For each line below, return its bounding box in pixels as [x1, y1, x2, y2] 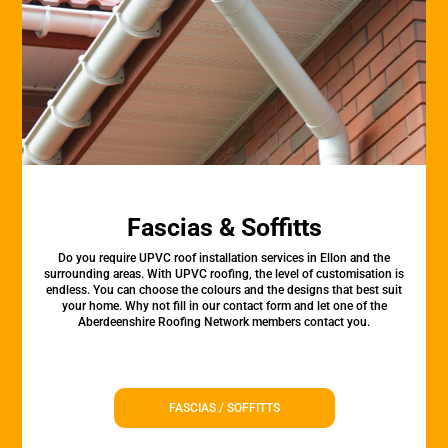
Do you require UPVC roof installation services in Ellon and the [58, 251, 390, 265]
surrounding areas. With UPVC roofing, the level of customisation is [44, 267, 404, 281]
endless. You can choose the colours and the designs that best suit [46, 283, 402, 297]
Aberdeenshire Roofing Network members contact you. [78, 315, 370, 329]
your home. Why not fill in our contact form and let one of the [61, 299, 387, 313]
